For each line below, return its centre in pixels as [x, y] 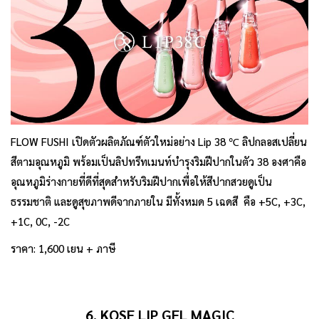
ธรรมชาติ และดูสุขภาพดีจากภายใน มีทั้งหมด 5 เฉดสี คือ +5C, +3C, [158, 201]
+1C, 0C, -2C [40, 221]
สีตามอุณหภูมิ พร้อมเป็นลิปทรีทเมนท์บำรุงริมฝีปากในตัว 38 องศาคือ [158, 161]
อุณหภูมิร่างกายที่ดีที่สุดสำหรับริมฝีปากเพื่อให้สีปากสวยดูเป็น [141, 181]
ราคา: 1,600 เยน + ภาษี [63, 248]
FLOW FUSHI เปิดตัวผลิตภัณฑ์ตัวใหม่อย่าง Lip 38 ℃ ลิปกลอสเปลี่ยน [159, 141]
